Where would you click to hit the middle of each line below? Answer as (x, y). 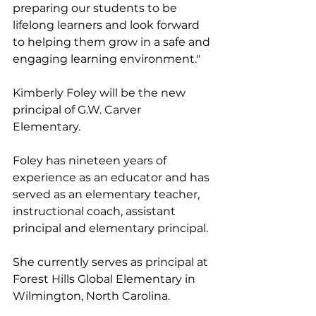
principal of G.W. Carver (78, 110)
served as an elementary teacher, (108, 195)
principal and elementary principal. (112, 229)
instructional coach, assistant (96, 212)
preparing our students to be (96, 8)
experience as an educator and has (113, 178)
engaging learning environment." (107, 59)
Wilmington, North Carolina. (93, 296)
